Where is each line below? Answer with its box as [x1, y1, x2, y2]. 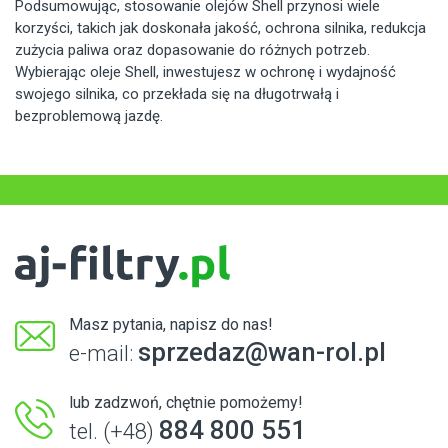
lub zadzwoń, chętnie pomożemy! [69, 393, 303, 413]
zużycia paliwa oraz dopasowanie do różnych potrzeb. [15, 40, 370, 59]
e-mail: [69, 341, 138, 367]
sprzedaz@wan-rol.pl [138, 337, 386, 368]
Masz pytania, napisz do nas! [69, 315, 273, 335]
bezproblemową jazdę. [15, 106, 163, 125]
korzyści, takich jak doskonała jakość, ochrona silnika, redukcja [15, 18, 426, 37]
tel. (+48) [69, 419, 159, 445]
